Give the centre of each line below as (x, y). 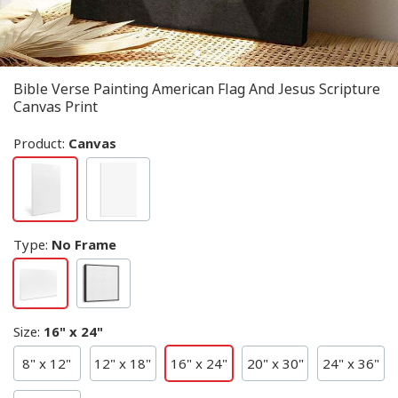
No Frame (84, 244)
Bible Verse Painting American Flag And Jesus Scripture (197, 89)
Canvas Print (56, 107)
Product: (41, 143)
